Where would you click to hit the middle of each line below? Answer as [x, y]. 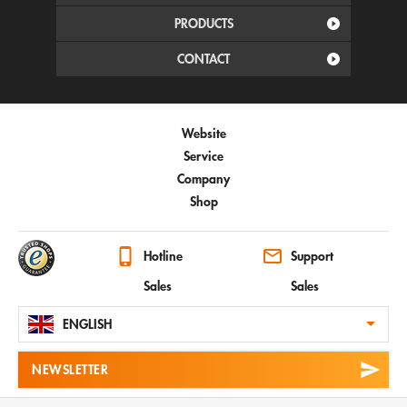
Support [313, 256]
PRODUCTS [203, 23]
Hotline [163, 256]
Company [203, 178]
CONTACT [203, 58]
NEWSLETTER [70, 370]
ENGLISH [87, 324]
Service [203, 155]
